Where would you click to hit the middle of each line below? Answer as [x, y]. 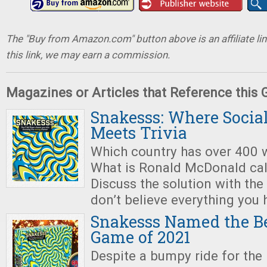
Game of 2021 [140, 237]
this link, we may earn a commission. [88, 55]
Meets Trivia [139, 133]
